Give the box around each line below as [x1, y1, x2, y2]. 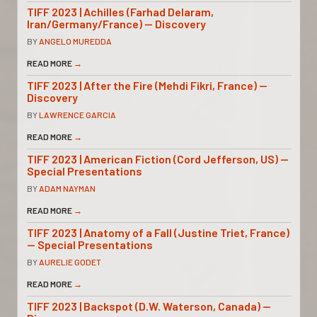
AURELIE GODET [38, 256, 101, 267]
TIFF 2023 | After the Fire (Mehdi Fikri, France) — [26, 78, 267, 92]
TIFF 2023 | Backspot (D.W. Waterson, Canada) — [26, 299, 271, 313]
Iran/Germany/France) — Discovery [26, 16, 206, 30]
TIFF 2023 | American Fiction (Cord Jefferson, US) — [26, 151, 289, 166]
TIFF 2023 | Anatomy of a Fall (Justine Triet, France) [26, 225, 289, 239]
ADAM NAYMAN [38, 183, 96, 193]
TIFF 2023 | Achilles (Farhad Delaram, [26, 4, 214, 18]
